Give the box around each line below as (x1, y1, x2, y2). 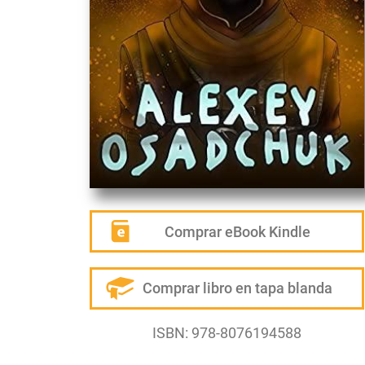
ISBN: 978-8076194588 (152, 323, 301, 341)
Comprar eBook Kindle (165, 222, 311, 240)
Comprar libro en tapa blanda (143, 279, 333, 297)
